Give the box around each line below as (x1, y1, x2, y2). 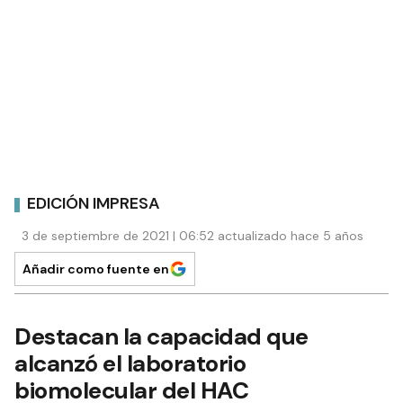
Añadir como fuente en (22, 260, 169, 277)
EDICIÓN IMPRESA (27, 193, 160, 215)
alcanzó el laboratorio (14, 347, 246, 379)
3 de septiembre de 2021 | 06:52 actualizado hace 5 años (22, 227, 363, 244)
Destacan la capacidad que (14, 320, 309, 352)
